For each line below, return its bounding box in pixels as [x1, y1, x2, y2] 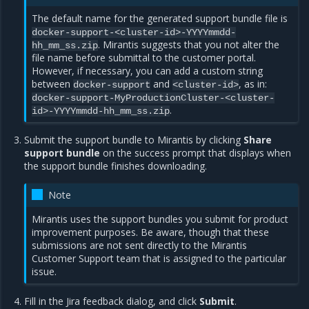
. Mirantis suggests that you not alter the [98, 38, 280, 52]
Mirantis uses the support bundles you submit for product [32, 212, 289, 226]
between [32, 77, 74, 91]
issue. [32, 265, 57, 279]
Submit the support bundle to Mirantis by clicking [24, 133, 244, 147]
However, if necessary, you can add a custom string [32, 64, 263, 78]
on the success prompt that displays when [100, 146, 292, 160]
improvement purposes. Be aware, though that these [32, 226, 270, 239]
